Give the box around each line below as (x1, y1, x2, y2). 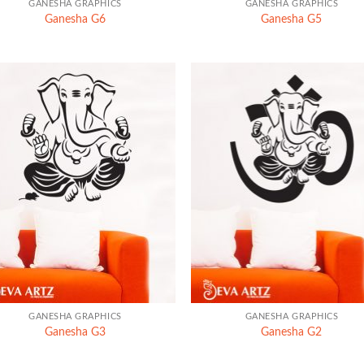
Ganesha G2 (261, 326, 323, 339)
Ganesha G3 (44, 326, 106, 339)
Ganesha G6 (44, 13, 106, 26)
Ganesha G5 (261, 13, 323, 26)
